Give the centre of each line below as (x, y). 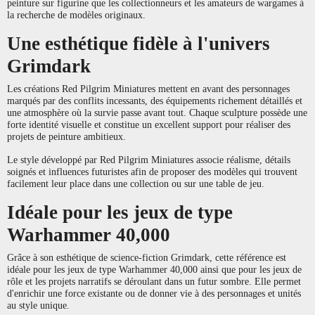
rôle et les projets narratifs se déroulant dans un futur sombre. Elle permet (154, 281)
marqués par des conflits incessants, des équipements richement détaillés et (155, 100)
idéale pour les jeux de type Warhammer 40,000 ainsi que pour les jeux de (154, 269)
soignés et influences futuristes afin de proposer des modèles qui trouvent (152, 171)
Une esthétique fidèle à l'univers (139, 43)
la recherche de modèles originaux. (76, 14)
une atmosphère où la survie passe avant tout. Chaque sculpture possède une (157, 112)
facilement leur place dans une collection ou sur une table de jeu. (136, 183)
